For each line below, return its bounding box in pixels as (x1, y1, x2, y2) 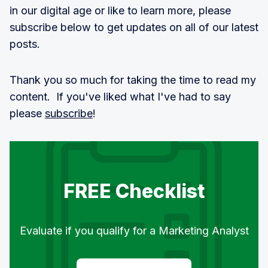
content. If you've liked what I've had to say (10, 90, 231, 103)
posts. (10, 38, 40, 50)
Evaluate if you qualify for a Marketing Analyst (19, 224, 249, 237)
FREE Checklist (63, 179, 205, 203)
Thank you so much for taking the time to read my (10, 74, 256, 86)
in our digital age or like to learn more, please (10, 4, 231, 17)
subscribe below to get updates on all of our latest (10, 21, 258, 33)
